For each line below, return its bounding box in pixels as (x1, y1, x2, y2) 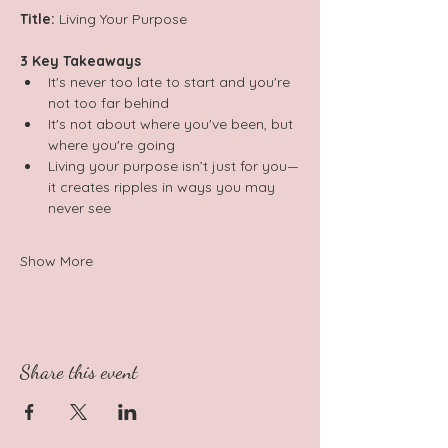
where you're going (48, 136, 179, 154)
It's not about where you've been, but (48, 115, 297, 133)
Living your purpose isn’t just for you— (48, 157, 299, 175)
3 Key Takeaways (20, 52, 145, 70)
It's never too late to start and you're (48, 73, 294, 91)
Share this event (20, 360, 138, 384)
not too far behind (48, 94, 173, 112)
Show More (20, 252, 93, 270)
